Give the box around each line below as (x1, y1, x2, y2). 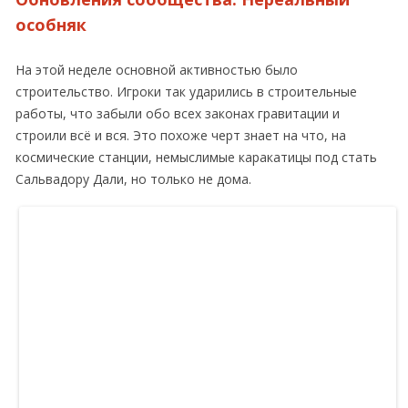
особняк (15, 14, 87, 36)
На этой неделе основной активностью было (15, 61, 298, 78)
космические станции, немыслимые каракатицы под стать (15, 148, 377, 166)
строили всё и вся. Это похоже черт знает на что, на (15, 127, 346, 144)
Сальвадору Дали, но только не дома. (15, 170, 251, 188)
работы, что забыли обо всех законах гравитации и (15, 105, 340, 122)
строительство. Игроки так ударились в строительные (15, 83, 357, 100)
